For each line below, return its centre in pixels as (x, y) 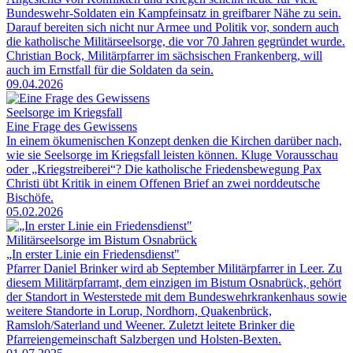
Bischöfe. (30, 198)
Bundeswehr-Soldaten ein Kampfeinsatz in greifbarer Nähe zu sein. (174, 13)
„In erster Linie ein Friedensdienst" (93, 255)
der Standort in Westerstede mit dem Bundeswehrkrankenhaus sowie (176, 297)
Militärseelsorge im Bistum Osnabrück (102, 240)
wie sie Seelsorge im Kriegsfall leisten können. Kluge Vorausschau (172, 155)
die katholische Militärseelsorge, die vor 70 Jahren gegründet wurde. (176, 42)
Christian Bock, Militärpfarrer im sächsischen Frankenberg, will (164, 56)
